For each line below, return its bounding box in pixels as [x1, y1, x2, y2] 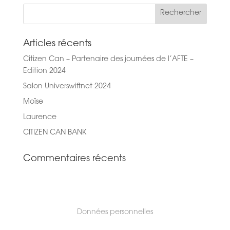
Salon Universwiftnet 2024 [23, 83, 111, 90]
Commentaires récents [23, 154, 126, 164]
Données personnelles [76, 208, 153, 216]
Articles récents [23, 39, 91, 49]
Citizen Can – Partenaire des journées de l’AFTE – [23, 55, 194, 63]
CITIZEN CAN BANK [23, 129, 86, 137]
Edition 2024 [23, 67, 66, 75]
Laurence [23, 113, 56, 121]
